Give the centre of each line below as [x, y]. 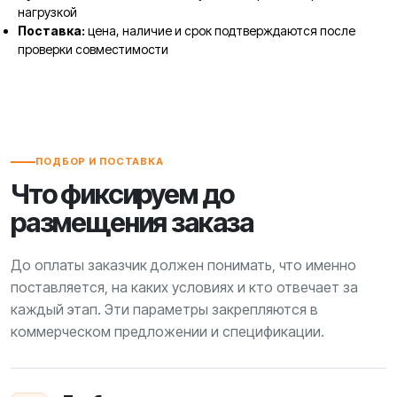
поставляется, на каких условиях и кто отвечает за [184, 288]
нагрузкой [47, 12]
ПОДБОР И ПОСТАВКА [100, 162]
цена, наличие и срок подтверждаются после [220, 31]
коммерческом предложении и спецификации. [167, 332]
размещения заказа [132, 222]
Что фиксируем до [123, 194]
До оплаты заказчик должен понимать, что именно [183, 265]
